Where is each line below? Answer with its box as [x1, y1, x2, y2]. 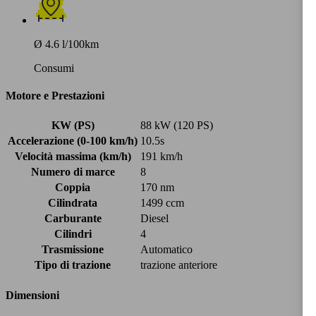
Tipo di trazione [35, 259, 111, 272]
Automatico [140, 243, 193, 256]
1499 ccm [140, 197, 184, 209]
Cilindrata [48, 197, 97, 209]
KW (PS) [51, 119, 95, 132]
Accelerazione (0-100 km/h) [8, 135, 138, 147]
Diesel [140, 212, 169, 225]
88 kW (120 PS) [140, 119, 213, 132]
